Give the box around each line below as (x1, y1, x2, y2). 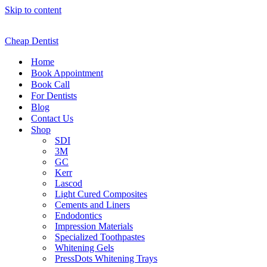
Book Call (31, 79, 70, 89)
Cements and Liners (55, 200, 130, 210)
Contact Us (31, 113, 73, 123)
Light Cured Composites (55, 189, 147, 199)
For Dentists (31, 91, 77, 101)
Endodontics (55, 210, 102, 221)
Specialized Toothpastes (55, 232, 145, 242)
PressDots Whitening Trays (55, 253, 157, 263)
